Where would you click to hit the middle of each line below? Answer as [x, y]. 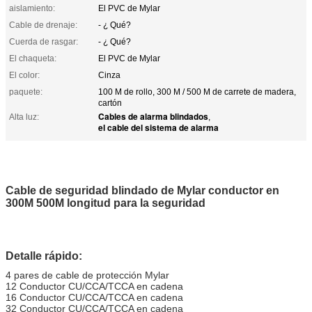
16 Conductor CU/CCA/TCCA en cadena [94, 297]
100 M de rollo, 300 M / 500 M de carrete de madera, [197, 92]
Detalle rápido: [44, 256]
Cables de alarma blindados [153, 116]
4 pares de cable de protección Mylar [87, 275]
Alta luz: [24, 117]
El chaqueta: [33, 58]
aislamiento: [32, 8]
